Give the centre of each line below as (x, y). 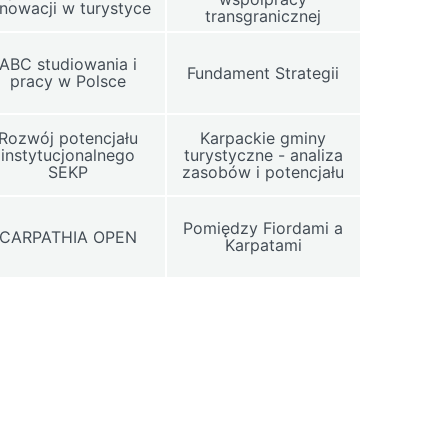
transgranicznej (263, 16)
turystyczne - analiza (263, 154)
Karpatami (263, 245)
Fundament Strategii (263, 72)
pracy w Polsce (68, 81)
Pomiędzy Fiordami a (263, 228)
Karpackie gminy (263, 137)
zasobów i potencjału (263, 171)
